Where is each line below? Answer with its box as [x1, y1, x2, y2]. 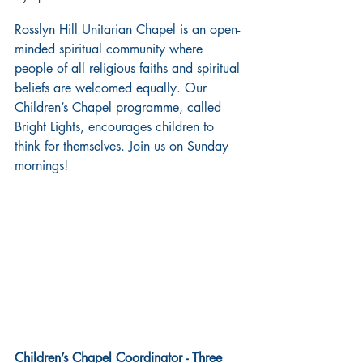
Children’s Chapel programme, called [15, 99, 225, 116]
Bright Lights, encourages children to [15, 118, 218, 135]
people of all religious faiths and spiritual [15, 60, 244, 77]
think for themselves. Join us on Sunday [15, 138, 233, 155]
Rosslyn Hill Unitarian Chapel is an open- [15, 21, 240, 38]
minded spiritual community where [15, 41, 207, 58]
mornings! [15, 157, 68, 174]
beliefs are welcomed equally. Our [15, 79, 211, 96]
